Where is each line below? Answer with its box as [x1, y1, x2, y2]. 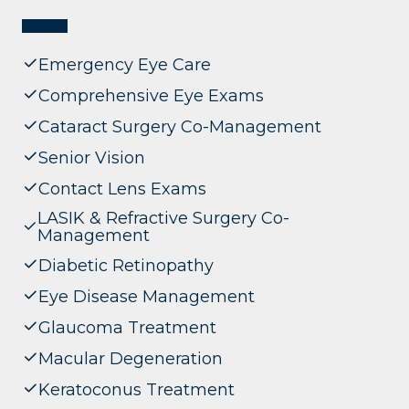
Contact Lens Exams [38, 178, 206, 199]
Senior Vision [38, 147, 145, 168]
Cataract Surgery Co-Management [38, 116, 321, 137]
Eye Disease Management [38, 286, 255, 307]
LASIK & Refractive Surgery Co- [37, 208, 290, 229]
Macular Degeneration [38, 348, 223, 369]
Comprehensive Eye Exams [38, 85, 264, 106]
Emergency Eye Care [38, 54, 211, 75]
